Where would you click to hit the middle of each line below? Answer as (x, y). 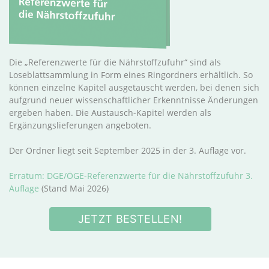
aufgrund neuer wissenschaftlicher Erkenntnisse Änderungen (134, 100)
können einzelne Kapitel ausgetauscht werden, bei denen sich (134, 87)
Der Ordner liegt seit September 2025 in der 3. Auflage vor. (128, 150)
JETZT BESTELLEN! (130, 219)
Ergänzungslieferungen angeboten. (81, 125)
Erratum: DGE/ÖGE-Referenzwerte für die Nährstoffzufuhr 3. (131, 175)
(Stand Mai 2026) (74, 188)
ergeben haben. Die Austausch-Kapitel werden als (110, 112)
